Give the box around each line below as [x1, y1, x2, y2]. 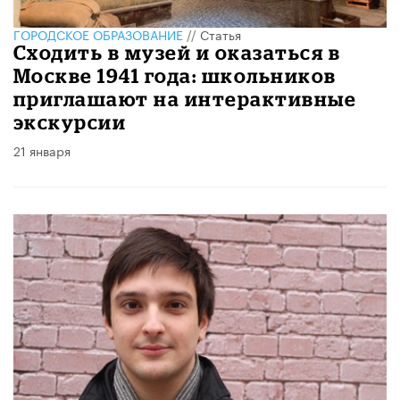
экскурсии [13, 111, 127, 134]
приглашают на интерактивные [13, 87, 357, 111]
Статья [200, 24, 241, 45]
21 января [13, 140, 71, 161]
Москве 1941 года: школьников [13, 64, 337, 87]
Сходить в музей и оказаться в [13, 41, 341, 64]
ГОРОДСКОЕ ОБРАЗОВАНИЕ [13, 24, 183, 45]
